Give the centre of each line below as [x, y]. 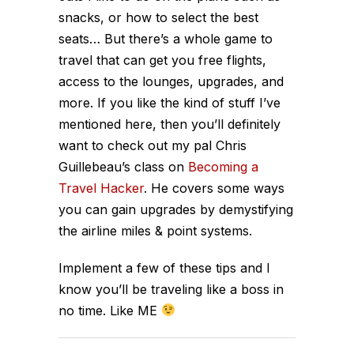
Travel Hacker [101, 188]
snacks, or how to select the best [158, 17]
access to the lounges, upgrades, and [171, 81]
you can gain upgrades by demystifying [176, 209]
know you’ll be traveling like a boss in [171, 289]
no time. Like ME [110, 310]
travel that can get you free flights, [162, 60]
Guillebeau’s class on [123, 166]
